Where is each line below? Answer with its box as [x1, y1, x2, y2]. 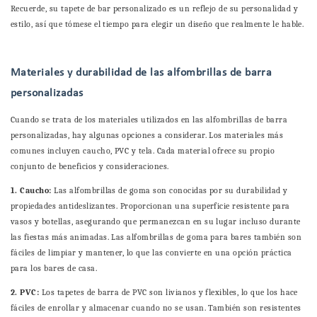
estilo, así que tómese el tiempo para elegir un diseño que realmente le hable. [11, 19, 304, 30]
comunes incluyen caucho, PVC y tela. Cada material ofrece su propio [11, 146, 275, 156]
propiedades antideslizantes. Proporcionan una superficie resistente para [11, 201, 290, 212]
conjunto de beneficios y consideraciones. [11, 161, 169, 172]
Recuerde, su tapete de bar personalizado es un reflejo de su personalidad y [11, 4, 299, 14]
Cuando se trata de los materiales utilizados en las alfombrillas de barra [11, 115, 288, 125]
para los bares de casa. [11, 263, 98, 274]
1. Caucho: [11, 185, 54, 196]
